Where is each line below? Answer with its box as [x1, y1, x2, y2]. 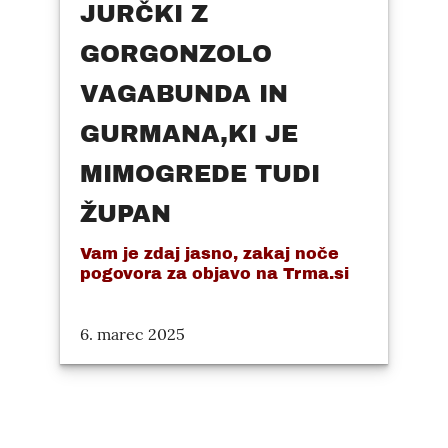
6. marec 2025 [80, 324, 185, 345]
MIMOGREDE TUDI [80, 161, 320, 188]
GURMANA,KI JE [80, 121, 298, 148]
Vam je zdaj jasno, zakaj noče [80, 245, 339, 263]
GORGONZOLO [80, 41, 272, 68]
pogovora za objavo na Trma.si [80, 265, 349, 283]
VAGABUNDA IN [80, 81, 288, 108]
